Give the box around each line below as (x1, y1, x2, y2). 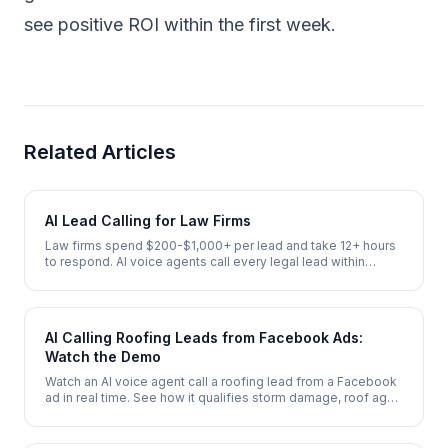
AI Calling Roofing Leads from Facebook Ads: (45, 329, 363, 346)
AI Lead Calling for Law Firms (45, 212, 251, 229)
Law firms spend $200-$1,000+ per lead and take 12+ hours (45, 238, 396, 253)
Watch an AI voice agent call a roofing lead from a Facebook (45, 374, 397, 389)
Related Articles (24, 140, 176, 164)
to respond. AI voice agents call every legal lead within (45, 254, 365, 269)
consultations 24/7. (45, 286, 156, 301)
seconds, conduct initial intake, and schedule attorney (45, 270, 361, 285)
